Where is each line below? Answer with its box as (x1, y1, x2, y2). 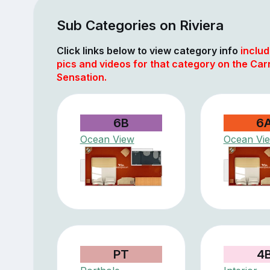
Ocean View (80, 133, 134, 145)
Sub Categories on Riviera (56, 16, 224, 33)
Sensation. (56, 71, 107, 83)
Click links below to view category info (56, 44, 240, 57)
